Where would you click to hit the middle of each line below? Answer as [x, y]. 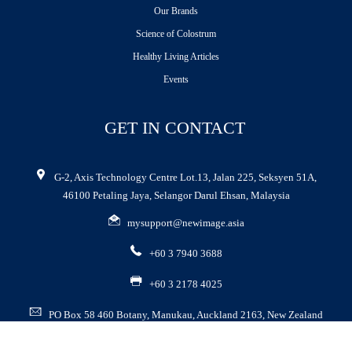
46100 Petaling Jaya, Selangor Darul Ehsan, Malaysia [176, 195]
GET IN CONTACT [174, 128]
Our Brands [176, 11]
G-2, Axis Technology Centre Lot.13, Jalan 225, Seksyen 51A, [185, 177]
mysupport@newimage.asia [185, 222]
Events [176, 79]
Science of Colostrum [176, 33]
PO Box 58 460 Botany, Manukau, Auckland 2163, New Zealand [185, 314]
